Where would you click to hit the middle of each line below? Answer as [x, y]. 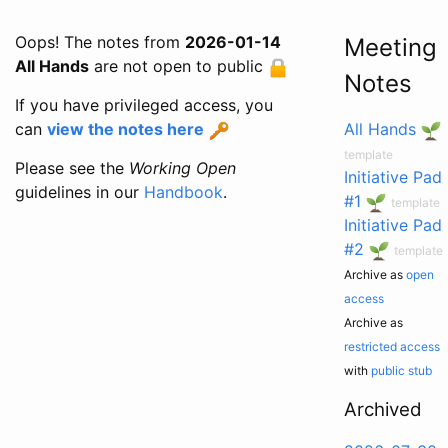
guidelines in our [79, 192]
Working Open [182, 168]
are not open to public [178, 66]
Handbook [183, 192]
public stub [401, 370]
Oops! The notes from [100, 42]
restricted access [391, 346]
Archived [382, 409]
